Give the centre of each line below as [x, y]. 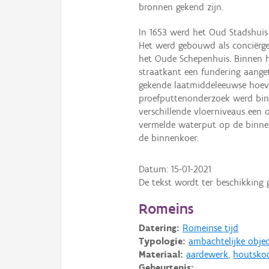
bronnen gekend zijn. [181, 7]
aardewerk [207, 254]
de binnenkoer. [169, 138]
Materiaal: [161, 254]
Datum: [155, 169]
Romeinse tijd [211, 228]
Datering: [159, 228]
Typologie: [162, 241]
